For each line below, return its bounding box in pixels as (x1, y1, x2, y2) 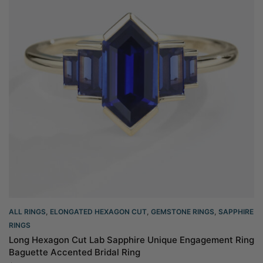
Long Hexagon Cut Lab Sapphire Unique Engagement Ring (9, 234, 254, 245)
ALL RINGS (9, 207, 46, 216)
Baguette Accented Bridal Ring (9, 247, 140, 258)
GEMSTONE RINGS (151, 207, 214, 216)
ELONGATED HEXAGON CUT (50, 207, 147, 216)
